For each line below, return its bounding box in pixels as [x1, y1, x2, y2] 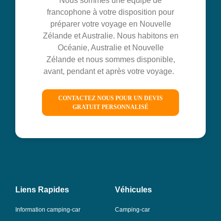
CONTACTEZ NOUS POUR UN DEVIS [58, 95, 163, 102]
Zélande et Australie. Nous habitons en [42, 31, 179, 40]
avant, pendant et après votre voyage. [43, 67, 178, 75]
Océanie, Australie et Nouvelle [57, 43, 164, 52]
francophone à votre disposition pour [47, 7, 174, 16]
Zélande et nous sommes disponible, [46, 55, 175, 64]
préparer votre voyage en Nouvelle [50, 19, 171, 28]
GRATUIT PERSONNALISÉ [73, 104, 148, 111]
